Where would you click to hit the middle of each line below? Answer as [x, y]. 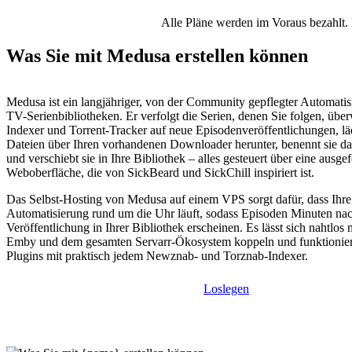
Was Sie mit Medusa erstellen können [157, 56]
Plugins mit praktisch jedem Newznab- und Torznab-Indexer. [157, 256]
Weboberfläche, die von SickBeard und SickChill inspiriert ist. [160, 173]
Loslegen [226, 289]
